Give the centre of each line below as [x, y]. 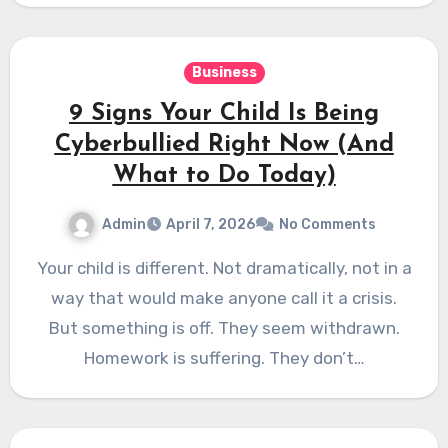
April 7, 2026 [210, 225]
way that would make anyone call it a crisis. [224, 298]
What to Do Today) [224, 175]
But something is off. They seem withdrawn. [224, 328]
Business [224, 72]
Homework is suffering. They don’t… [224, 358]
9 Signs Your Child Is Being [224, 113]
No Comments [327, 225]
